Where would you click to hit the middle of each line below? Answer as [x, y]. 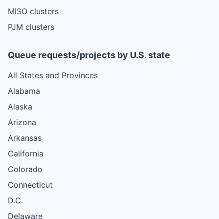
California [26, 153]
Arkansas [25, 138]
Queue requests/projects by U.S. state [89, 55]
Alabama [24, 91]
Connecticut [30, 185]
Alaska [20, 106]
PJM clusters [31, 27]
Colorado [25, 169]
